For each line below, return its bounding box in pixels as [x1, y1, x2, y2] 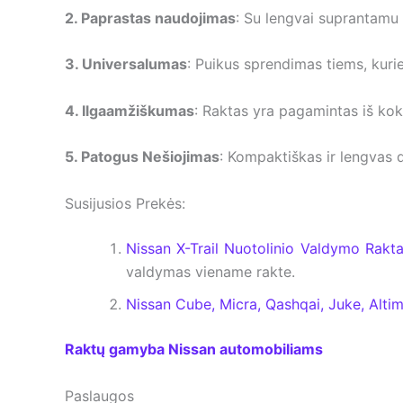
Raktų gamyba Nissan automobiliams [65, 339, 323, 358]
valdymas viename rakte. [126, 262, 295, 281]
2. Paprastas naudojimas [65, 8, 236, 27]
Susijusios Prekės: [65, 193, 185, 212]
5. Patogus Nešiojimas [65, 148, 219, 166]
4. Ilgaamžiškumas [65, 101, 194, 120]
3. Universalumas [65, 55, 187, 74]
